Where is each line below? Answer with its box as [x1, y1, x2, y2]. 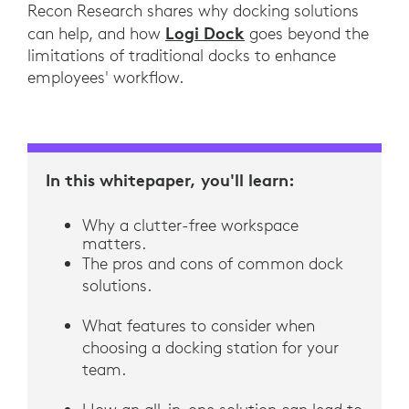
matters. [81, 233, 146, 255]
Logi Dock [165, 22, 245, 45]
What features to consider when [81, 315, 315, 337]
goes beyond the [245, 23, 369, 45]
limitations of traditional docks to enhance [27, 45, 336, 67]
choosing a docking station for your [81, 337, 339, 359]
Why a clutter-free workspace [81, 215, 299, 236]
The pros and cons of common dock [81, 253, 343, 275]
